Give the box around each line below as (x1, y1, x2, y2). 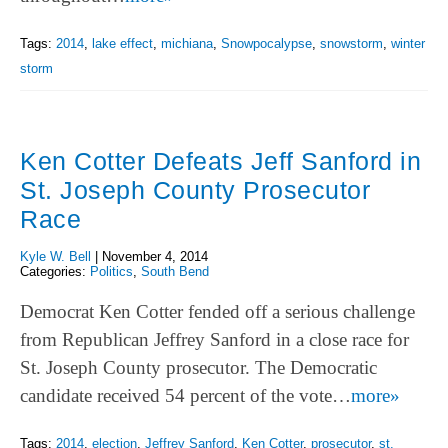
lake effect (92, 36, 153, 52)
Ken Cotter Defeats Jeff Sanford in (20, 146, 421, 175)
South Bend (141, 263, 209, 279)
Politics (90, 263, 133, 279)
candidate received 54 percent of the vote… (20, 384, 351, 406)
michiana (161, 36, 213, 52)
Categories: (20, 263, 90, 279)
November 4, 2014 (102, 248, 208, 264)
